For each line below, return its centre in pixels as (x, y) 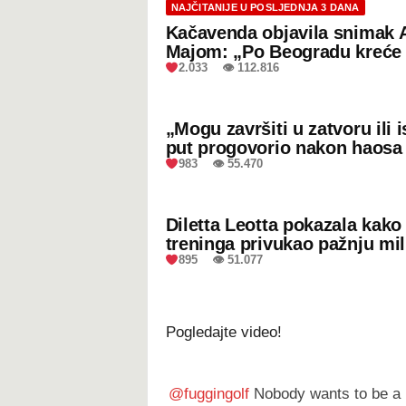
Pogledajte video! (223, 332)
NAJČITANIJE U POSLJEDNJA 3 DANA (265, 7)
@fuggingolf (209, 394)
